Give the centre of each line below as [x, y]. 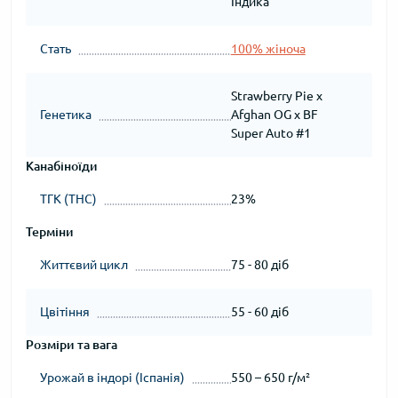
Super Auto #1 [271, 133]
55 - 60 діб [259, 312]
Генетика [66, 115]
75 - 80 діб [259, 265]
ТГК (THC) [68, 199]
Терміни [50, 232]
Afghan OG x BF [274, 115]
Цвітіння [65, 312]
